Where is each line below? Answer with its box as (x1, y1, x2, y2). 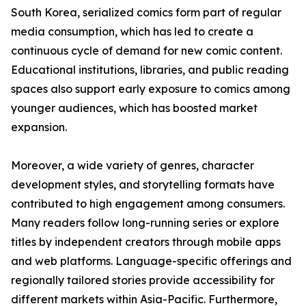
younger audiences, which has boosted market (11, 101, 258, 115)
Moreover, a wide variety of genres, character (11, 158, 254, 173)
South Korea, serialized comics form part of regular (11, 5, 281, 20)
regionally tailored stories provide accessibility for (11, 273, 275, 288)
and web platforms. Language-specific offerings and (11, 254, 292, 268)
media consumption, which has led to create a (11, 25, 253, 39)
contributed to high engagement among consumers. (11, 197, 285, 211)
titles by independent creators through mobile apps (11, 235, 281, 249)
